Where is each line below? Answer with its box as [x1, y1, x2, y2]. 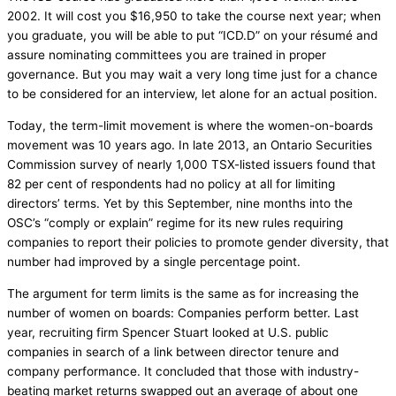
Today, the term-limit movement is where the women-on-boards [7, 118, 373, 133]
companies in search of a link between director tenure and [7, 344, 339, 359]
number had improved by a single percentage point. [7, 254, 301, 269]
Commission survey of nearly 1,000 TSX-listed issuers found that [7, 156, 376, 171]
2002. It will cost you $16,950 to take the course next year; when [7, 9, 381, 24]
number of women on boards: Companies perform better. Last [7, 305, 359, 320]
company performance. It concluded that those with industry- [7, 363, 359, 378]
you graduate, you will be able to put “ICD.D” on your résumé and [7, 28, 377, 43]
